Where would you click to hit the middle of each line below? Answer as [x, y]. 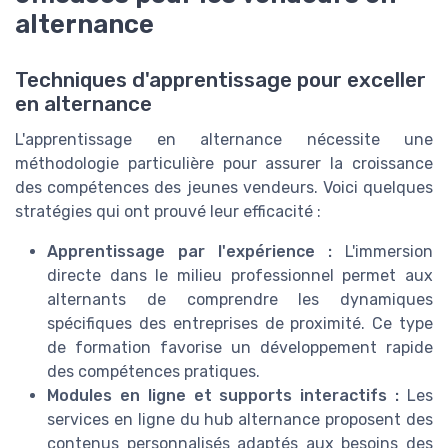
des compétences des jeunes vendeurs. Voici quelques [224, 188]
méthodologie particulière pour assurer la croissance [224, 164]
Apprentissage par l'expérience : [189, 252]
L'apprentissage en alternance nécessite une [224, 140]
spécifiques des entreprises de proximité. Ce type [240, 324]
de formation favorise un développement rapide [240, 348]
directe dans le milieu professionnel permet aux [240, 276]
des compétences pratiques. [153, 372]
